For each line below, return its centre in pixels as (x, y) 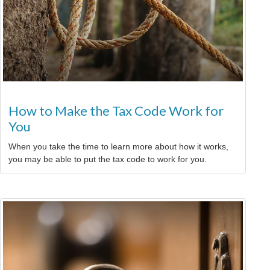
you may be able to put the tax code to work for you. (108, 159)
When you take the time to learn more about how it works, (118, 147)
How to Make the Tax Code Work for (116, 111)
